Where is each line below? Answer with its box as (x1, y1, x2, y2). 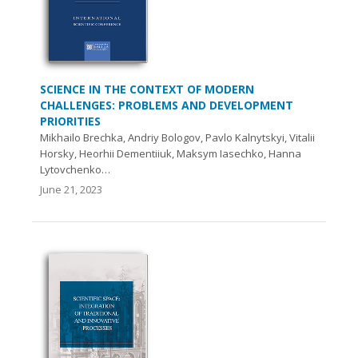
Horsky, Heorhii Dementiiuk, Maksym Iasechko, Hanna (40, 146, 301, 161)
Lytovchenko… (40, 162, 110, 177)
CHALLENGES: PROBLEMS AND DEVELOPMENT (40, 97, 293, 113)
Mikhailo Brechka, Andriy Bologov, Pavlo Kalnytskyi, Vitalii (40, 130, 315, 145)
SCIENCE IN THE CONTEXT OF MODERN (40, 82, 254, 97)
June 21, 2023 (40, 182, 102, 197)
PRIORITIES (40, 113, 101, 129)
